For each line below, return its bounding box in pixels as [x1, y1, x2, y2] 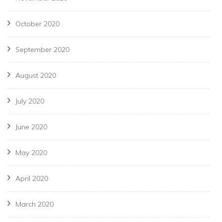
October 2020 [15, 19, 59, 29]
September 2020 [15, 45, 69, 55]
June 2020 [15, 122, 47, 132]
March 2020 [15, 200, 54, 209]
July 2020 [15, 97, 44, 106]
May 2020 [15, 148, 47, 158]
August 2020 [15, 71, 56, 80]
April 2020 [15, 174, 48, 183]
